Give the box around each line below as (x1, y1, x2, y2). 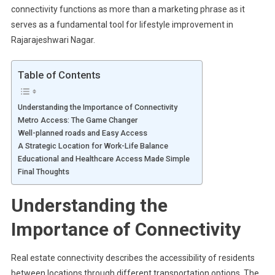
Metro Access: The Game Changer (17, 115, 137, 125)
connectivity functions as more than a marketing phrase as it (10, 4, 245, 15)
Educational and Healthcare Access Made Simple (17, 154, 190, 164)
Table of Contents (17, 69, 101, 82)
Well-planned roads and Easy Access (17, 128, 147, 138)
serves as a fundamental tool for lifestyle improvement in (10, 20, 233, 30)
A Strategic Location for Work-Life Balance (17, 141, 168, 151)
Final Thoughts (17, 167, 69, 177)
